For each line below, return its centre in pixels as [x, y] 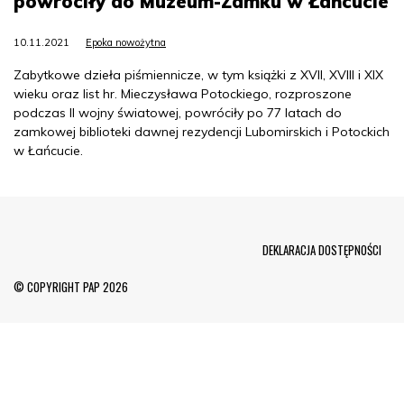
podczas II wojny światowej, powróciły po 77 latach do [178, 112]
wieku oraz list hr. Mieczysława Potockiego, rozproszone [183, 93]
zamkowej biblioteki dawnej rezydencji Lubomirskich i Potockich [202, 131]
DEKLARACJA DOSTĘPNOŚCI [322, 249]
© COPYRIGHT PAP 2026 [71, 286]
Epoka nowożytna [126, 42]
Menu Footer [97, 239]
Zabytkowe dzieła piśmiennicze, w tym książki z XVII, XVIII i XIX [198, 74]
